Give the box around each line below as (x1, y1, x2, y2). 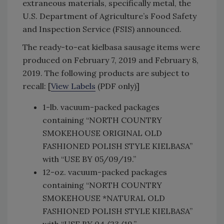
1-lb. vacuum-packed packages (42, 101, 159, 112)
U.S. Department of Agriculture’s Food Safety (22, 10, 196, 21)
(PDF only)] (95, 80, 139, 91)
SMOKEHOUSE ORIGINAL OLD (42, 127, 162, 138)
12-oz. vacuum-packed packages (42, 166, 167, 177)
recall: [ (22, 80, 51, 91)
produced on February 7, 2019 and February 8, (22, 54, 198, 65)
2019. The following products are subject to (22, 67, 189, 78)
